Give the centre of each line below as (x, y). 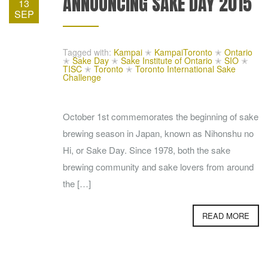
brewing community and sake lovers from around (158, 166)
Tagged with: (87, 52)
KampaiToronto (183, 52)
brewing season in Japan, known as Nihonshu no (158, 133)
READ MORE (226, 215)
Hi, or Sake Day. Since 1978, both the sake (147, 150)
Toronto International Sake (185, 68)
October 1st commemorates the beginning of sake (161, 116)
